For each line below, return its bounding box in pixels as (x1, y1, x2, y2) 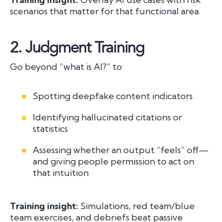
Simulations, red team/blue (78, 200, 195, 212)
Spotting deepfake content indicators (33, 90, 193, 102)
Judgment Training (25, 35, 145, 59)
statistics (33, 122, 68, 134)
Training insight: (10, 200, 78, 212)
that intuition (33, 166, 89, 178)
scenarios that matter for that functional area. (10, 5, 200, 17)
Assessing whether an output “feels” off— (33, 144, 209, 156)
